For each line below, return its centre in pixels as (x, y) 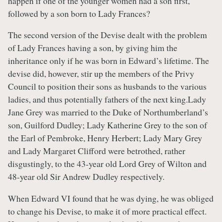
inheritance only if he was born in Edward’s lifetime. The (109, 61)
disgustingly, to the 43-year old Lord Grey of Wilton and (107, 164)
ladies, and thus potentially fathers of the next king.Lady (107, 99)
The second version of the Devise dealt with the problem (108, 35)
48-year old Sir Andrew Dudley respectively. (86, 177)
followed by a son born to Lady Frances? (79, 13)
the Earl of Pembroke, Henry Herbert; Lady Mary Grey (105, 138)
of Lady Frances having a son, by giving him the (93, 48)
